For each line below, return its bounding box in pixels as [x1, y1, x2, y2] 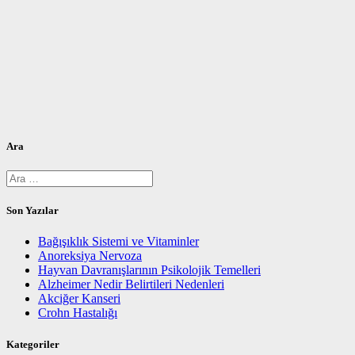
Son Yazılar [6, 204, 59, 217]
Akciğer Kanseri [38, 292, 120, 306]
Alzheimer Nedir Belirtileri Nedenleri [38, 277, 224, 292]
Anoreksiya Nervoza [38, 249, 142, 263]
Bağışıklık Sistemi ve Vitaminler [38, 235, 199, 249]
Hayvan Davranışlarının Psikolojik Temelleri [38, 263, 261, 277]
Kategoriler [6, 338, 59, 350]
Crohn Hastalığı [38, 306, 117, 320]
